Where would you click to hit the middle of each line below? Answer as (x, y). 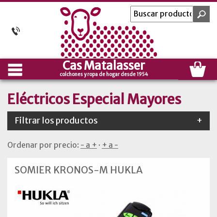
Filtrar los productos (56, 121)
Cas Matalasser (104, 66)
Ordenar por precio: (44, 145)
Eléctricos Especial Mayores (94, 99)
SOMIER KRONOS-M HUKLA (78, 170)
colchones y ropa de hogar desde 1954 (104, 75)
